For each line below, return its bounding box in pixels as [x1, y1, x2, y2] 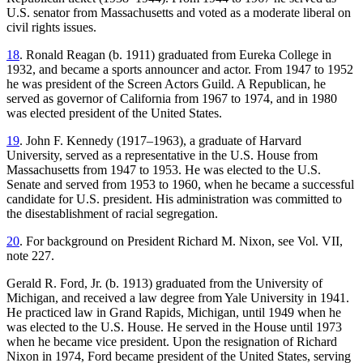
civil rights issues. [6, 20, 96, 35]
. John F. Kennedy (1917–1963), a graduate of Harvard [19, 134, 301, 148]
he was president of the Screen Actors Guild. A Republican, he [6, 77, 326, 92]
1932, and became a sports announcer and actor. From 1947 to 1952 [6, 62, 353, 77]
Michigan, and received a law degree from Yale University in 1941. [6, 291, 349, 305]
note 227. [6, 249, 54, 263]
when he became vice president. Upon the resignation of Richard [6, 335, 337, 349]
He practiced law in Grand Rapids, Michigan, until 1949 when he [6, 305, 341, 320]
